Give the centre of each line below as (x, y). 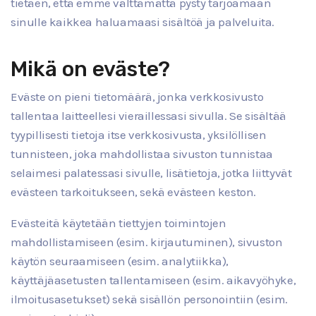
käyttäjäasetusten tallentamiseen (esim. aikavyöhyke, (153, 280)
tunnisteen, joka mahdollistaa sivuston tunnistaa (142, 153)
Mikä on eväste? (90, 69)
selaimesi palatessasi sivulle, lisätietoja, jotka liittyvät (151, 172)
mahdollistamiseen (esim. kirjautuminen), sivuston (147, 242)
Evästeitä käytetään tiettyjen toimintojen (119, 223)
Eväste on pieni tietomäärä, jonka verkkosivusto (137, 96)
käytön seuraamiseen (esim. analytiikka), (120, 261)
